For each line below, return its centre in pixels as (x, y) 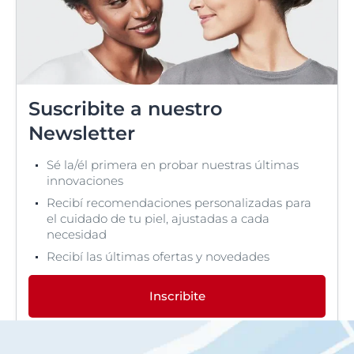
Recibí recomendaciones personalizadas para (179, 203)
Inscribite (177, 296)
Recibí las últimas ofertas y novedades (158, 257)
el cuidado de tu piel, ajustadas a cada (158, 219)
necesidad (77, 235)
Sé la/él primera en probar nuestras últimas (173, 165)
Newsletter (82, 134)
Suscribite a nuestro (125, 109)
